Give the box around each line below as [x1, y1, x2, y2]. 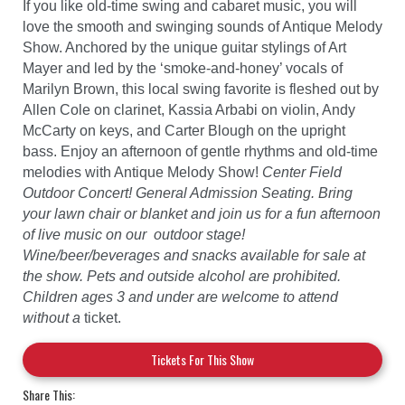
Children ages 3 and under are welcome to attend [23, 289, 338, 306]
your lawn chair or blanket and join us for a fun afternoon [23, 206, 381, 222]
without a [23, 310, 84, 326]
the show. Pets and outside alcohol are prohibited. [23, 268, 341, 285]
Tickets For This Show [151, 350, 254, 370]
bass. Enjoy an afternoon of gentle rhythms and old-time [23, 144, 378, 160]
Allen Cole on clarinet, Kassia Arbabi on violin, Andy [23, 102, 355, 118]
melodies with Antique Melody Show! [23, 165, 259, 181]
